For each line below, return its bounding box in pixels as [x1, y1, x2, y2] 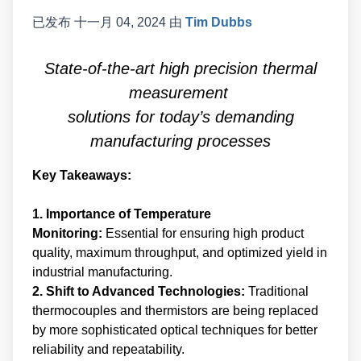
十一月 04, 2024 [71, 15, 169, 30]
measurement [128, 84, 233, 102]
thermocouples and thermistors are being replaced [32, 304, 318, 318]
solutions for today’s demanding [67, 108, 294, 127]
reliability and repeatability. [32, 342, 185, 357]
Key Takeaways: [32, 168, 131, 183]
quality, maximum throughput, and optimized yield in [32, 246, 327, 260]
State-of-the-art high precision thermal [44, 60, 317, 78]
